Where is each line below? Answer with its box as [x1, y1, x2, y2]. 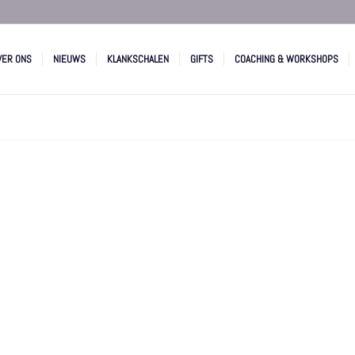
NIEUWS [52, 52, 86, 66]
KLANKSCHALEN [106, 52, 169, 66]
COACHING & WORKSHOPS [234, 52, 338, 66]
